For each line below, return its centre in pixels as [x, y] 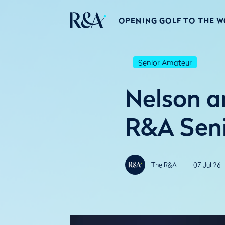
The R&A [164, 165]
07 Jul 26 [207, 165]
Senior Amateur [165, 62]
